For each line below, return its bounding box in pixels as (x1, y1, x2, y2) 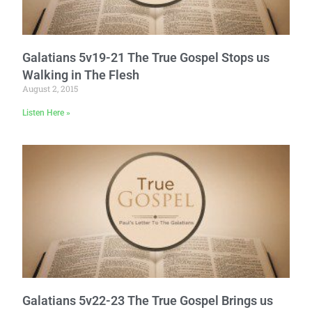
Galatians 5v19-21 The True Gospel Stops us (22, 49, 270, 65)
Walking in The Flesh (22, 67, 140, 82)
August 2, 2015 (22, 82, 79, 94)
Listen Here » (22, 107, 71, 118)
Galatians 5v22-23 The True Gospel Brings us (22, 293, 274, 309)
